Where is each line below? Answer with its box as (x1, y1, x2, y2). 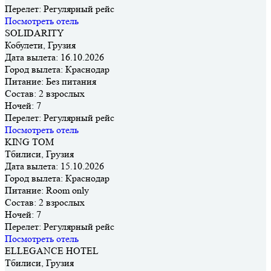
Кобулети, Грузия (5, 39, 76, 51)
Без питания (44, 75, 96, 87)
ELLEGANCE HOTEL (5, 244, 99, 256)
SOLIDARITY (5, 27, 64, 39)
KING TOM (5, 135, 54, 148)
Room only (44, 184, 89, 196)
